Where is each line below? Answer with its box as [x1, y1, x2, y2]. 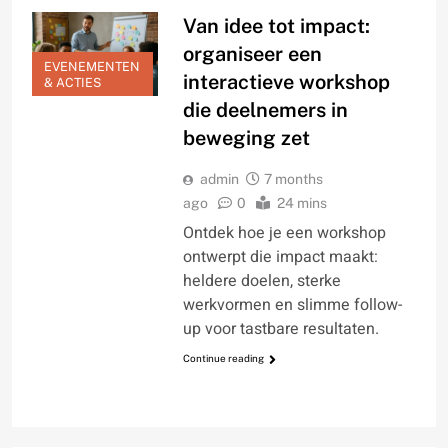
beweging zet [182, 126, 310, 151]
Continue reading [182, 352, 264, 365]
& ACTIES [44, 75, 101, 91]
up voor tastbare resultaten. [182, 317, 379, 342]
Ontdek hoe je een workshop [182, 221, 386, 246]
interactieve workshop [182, 70, 390, 95]
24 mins [276, 195, 327, 212]
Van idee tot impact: [182, 14, 370, 39]
